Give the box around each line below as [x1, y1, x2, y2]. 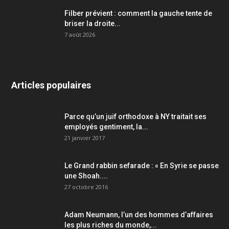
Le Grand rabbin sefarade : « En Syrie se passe [64, 161, 219, 170]
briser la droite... [64, 19, 121, 28]
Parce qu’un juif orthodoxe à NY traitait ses [64, 112, 207, 121]
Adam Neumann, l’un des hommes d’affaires [64, 210, 213, 219]
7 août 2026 [64, 30, 95, 38]
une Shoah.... [64, 171, 108, 180]
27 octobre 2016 [64, 182, 108, 191]
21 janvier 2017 [64, 133, 105, 142]
